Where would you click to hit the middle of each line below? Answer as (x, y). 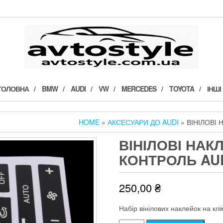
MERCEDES (139, 88)
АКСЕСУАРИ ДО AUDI (143, 122)
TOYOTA (181, 88)
